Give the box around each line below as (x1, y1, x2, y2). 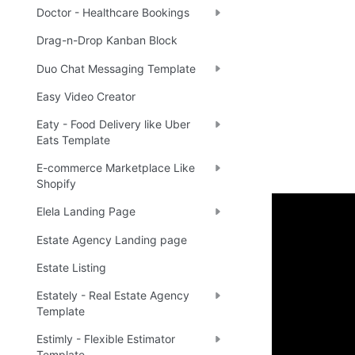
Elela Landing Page (36, 204, 136, 219)
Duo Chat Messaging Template (36, 61, 196, 75)
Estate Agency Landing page (36, 232, 187, 246)
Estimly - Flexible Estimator (36, 332, 175, 346)
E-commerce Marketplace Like (36, 161, 195, 175)
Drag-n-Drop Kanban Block (36, 33, 177, 48)
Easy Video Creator (36, 89, 136, 103)
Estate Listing (36, 260, 106, 274)
